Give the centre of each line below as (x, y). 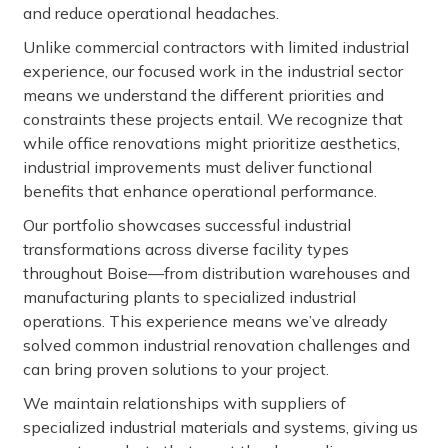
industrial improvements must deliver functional (197, 167)
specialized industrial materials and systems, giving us (220, 427)
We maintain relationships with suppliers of (184, 403)
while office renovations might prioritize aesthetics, (211, 143)
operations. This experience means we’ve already (205, 321)
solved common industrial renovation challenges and (216, 345)
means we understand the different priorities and (203, 95)
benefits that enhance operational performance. (200, 191)
